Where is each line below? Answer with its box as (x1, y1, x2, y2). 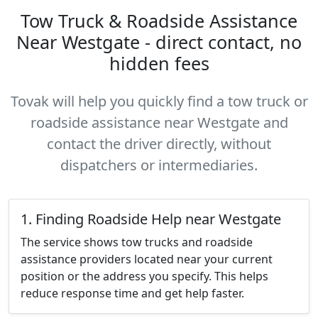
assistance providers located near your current (21, 251, 273, 267)
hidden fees (109, 51, 209, 75)
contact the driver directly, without (47, 134, 271, 153)
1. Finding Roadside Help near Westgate (21, 209, 281, 229)
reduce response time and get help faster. (21, 285, 244, 301)
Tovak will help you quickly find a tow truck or (10, 92, 308, 111)
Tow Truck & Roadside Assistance (21, 9, 297, 33)
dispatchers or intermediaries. (60, 155, 258, 175)
